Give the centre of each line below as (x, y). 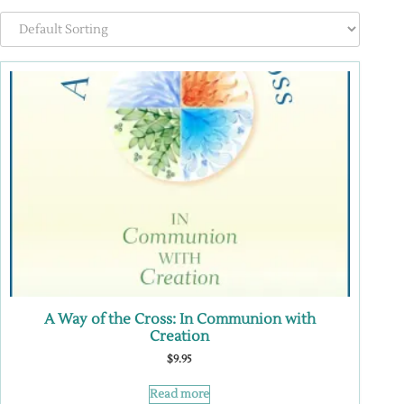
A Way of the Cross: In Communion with (179, 319)
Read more (180, 395)
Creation (180, 336)
